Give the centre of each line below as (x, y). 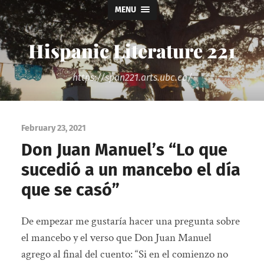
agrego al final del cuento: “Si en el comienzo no (124, 255)
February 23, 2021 (53, 128)
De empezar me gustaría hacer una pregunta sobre (130, 222)
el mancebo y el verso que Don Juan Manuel (116, 238)
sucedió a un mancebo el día (131, 170)
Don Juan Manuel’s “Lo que (124, 150)
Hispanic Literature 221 (132, 50)
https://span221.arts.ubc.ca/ (132, 77)
